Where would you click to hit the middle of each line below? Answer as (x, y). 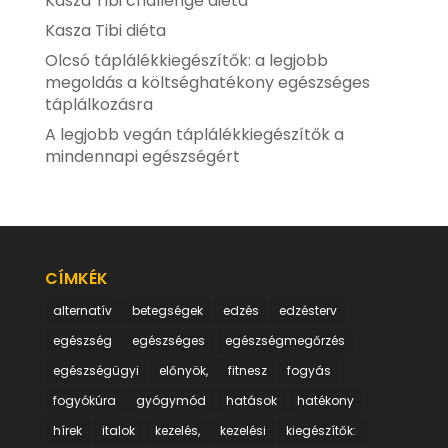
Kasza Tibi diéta (105, 31)
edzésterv (307, 311)
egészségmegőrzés (284, 341)
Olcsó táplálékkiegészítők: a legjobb (186, 61)
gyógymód (170, 401)
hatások (251, 401)
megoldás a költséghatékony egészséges (207, 83)
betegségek (167, 311)
